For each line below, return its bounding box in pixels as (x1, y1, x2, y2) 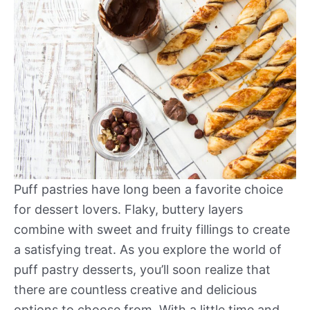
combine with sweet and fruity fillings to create (14, 222, 290, 237)
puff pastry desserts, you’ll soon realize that (14, 262, 271, 277)
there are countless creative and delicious (14, 282, 257, 298)
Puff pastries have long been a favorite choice (14, 182, 283, 197)
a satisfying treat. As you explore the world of (14, 242, 282, 257)
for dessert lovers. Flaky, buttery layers (14, 202, 243, 217)
